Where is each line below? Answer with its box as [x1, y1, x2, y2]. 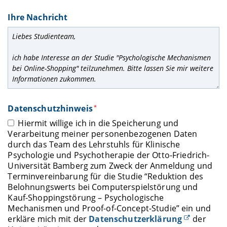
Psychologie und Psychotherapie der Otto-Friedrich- [8, 149, 210, 161]
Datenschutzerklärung [89, 213, 182, 224]
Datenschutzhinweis [8, 103, 93, 115]
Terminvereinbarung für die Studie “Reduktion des [8, 170, 204, 182]
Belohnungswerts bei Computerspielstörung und [8, 181, 198, 193]
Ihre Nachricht [8, 11, 68, 23]
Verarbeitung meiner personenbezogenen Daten [8, 128, 198, 139]
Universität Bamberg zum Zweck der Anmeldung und [8, 160, 212, 171]
